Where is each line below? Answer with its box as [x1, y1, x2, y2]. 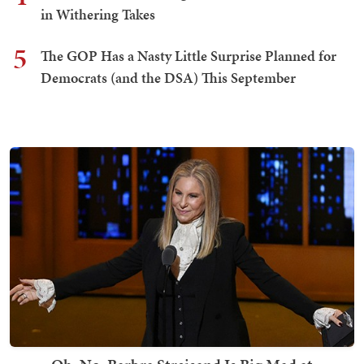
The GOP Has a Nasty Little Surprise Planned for [41, 45, 336, 67]
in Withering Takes [41, 4, 155, 25]
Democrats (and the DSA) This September [41, 67, 296, 89]
